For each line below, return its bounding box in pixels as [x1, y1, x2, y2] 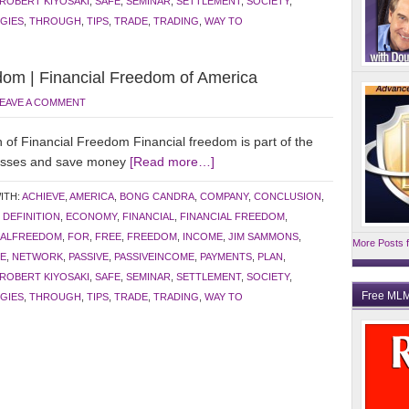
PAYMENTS [200, 251, 252, 262]
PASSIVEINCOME [114, 251, 194, 262]
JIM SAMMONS [228, 231, 299, 242]
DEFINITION [3, 211, 60, 222]
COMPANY [200, 191, 248, 202]
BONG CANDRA [120, 191, 194, 202]
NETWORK [12, 251, 63, 262]
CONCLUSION [254, 191, 321, 202]
